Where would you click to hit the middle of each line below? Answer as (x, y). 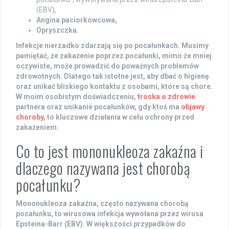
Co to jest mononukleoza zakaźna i (110, 151)
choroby (30, 117)
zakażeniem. (37, 128)
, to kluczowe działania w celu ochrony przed (119, 117)
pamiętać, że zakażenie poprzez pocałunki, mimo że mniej (114, 56)
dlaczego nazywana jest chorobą (103, 168)
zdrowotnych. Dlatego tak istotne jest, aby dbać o (100, 76)
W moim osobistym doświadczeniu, (77, 97)
